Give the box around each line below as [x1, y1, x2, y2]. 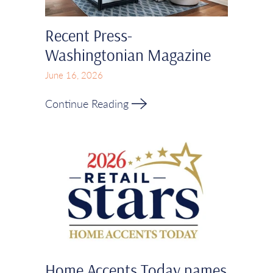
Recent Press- [45, 24, 132, 46]
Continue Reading [45, 96, 132, 110]
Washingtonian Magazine [45, 44, 211, 65]
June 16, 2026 [45, 69, 103, 80]
